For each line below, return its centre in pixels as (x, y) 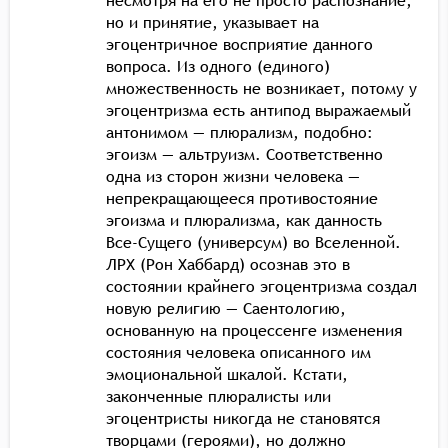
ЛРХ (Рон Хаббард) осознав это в (228, 263)
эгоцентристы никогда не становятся (243, 417)
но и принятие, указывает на (212, 21)
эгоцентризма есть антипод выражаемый (258, 109)
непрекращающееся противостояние (242, 197)
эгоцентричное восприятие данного (239, 43)
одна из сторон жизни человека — (233, 175)
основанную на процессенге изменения (254, 329)
